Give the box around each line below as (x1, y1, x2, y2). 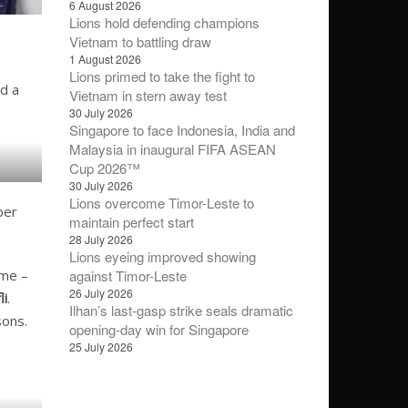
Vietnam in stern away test (69, 86, 227, 105)
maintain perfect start (69, 212, 194, 231)
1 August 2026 (69, 51, 141, 66)
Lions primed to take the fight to (69, 66, 255, 86)
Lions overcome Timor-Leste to (69, 193, 254, 212)
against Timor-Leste (69, 266, 187, 285)
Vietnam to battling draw (69, 32, 211, 51)
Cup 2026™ (69, 158, 140, 178)
